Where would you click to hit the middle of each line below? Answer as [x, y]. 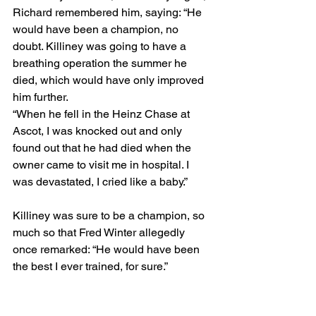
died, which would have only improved [110, 80]
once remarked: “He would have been [108, 249]
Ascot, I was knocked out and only [99, 130]
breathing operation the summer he [101, 63]
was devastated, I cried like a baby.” [100, 181]
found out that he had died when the [103, 147]
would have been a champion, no [97, 29]
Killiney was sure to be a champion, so [110, 215]
